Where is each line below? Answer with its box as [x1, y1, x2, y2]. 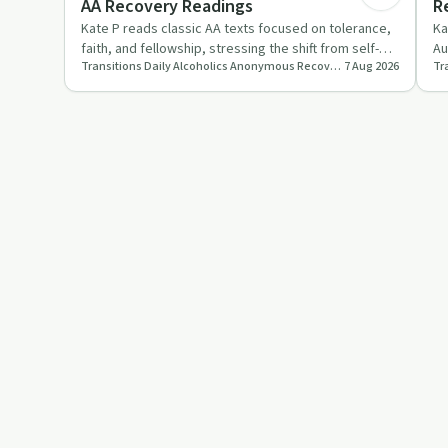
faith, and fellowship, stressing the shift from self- [81, 38, 379, 59]
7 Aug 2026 [344, 57, 399, 75]
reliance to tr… [81, 58, 170, 79]
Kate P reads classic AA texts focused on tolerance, [81, 18, 391, 39]
